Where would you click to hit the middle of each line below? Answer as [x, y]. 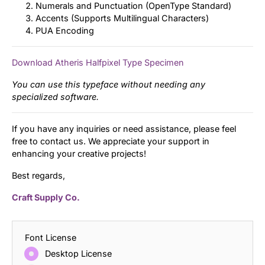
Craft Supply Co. [46, 197]
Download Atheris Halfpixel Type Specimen [98, 62]
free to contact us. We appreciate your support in [111, 141]
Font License [51, 237]
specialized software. [55, 96]
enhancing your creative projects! [79, 153]
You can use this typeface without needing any [109, 84]
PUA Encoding [65, 30]
